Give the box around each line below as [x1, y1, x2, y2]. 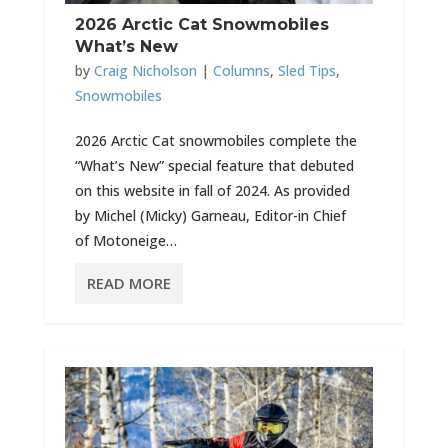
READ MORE [86, 273, 171, 293]
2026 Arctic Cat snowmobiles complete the [74, 131, 357, 150]
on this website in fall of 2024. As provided [74, 181, 350, 200]
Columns [212, 61, 270, 80]
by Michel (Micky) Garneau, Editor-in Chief [74, 206, 346, 225]
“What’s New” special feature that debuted [74, 156, 354, 175]
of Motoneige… [74, 231, 177, 250]
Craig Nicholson [93, 61, 197, 80]
